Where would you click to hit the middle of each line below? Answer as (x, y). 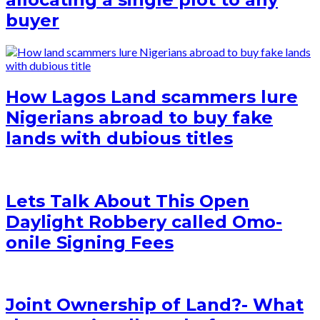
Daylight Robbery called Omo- (144, 221)
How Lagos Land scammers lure (152, 96)
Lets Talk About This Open (127, 201)
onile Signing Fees (90, 242)
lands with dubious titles (119, 138)
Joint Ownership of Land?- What (155, 305)
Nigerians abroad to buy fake (139, 117)
